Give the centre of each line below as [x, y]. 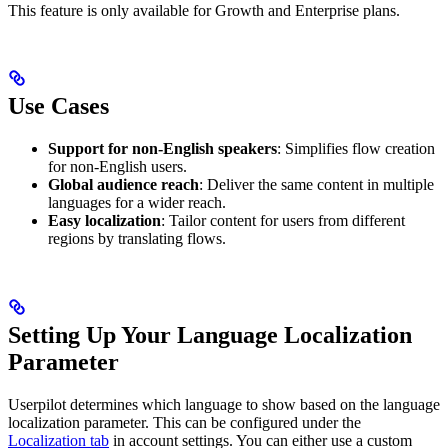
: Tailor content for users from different [283, 221]
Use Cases [58, 106]
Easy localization [104, 221]
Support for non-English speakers [162, 149]
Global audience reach [123, 185]
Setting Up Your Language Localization [210, 335]
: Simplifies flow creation [356, 149]
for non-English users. [117, 167]
